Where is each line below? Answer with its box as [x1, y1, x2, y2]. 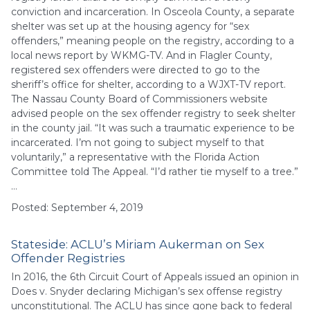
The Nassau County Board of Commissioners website [11, 92, 268, 105]
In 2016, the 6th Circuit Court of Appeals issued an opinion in [11, 270, 299, 283]
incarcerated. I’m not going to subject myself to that [11, 136, 264, 149]
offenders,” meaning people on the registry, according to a [11, 34, 294, 47]
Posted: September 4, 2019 [11, 201, 143, 215]
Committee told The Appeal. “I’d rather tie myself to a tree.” [11, 165, 298, 178]
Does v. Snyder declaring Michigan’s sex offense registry [11, 284, 282, 298]
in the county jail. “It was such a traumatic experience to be [11, 121, 295, 134]
